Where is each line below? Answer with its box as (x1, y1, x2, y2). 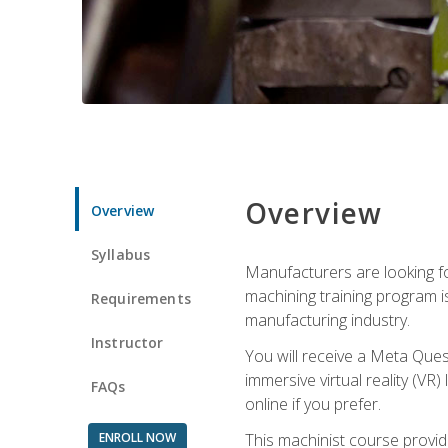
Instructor (91, 332, 164, 352)
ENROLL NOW (98, 428, 176, 446)
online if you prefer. (244, 392, 381, 415)
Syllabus (91, 244, 151, 264)
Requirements (91, 288, 191, 308)
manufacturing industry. (244, 308, 410, 331)
